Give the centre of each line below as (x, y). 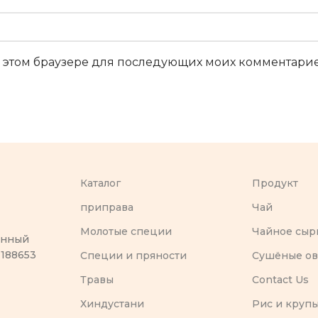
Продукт (275, 183)
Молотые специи (126, 232)
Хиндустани (112, 304)
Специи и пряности (133, 256)
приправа (106, 208)
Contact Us (281, 280)
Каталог (100, 183)
